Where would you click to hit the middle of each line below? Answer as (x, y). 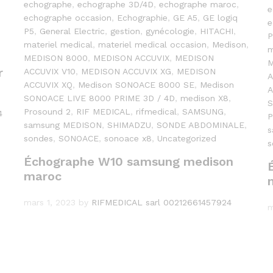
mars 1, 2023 (50, 203)
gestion (125, 31)
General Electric (72, 31)
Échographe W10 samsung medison (129, 162)
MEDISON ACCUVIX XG (126, 72)
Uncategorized (187, 139)
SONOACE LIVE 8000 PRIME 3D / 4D (99, 98)
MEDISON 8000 (56, 58)
